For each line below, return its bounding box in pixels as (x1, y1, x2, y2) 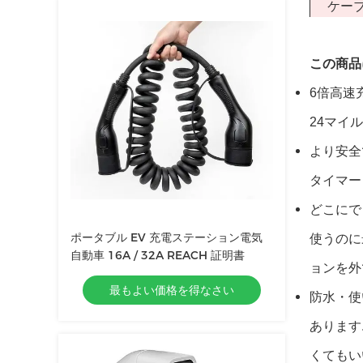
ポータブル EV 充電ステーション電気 (70, 230, 263, 245)
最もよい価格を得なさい (109, 283, 234, 297)
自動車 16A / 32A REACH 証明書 (70, 248, 245, 263)
